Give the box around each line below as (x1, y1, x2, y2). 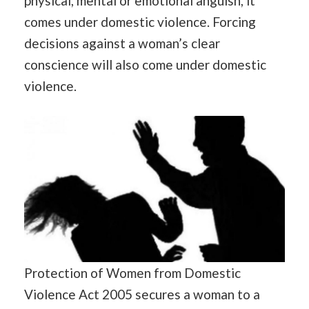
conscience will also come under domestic (24, 56, 266, 72)
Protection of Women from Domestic (24, 264, 241, 281)
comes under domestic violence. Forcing (24, 13, 256, 30)
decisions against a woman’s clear (24, 34, 220, 51)
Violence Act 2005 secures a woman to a (24, 286, 260, 302)
